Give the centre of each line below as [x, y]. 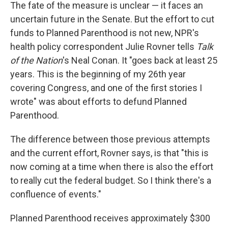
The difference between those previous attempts [110, 139]
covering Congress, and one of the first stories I [106, 88]
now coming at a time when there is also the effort [112, 167]
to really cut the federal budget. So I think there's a [111, 181]
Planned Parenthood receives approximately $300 [110, 218]
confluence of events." [56, 194]
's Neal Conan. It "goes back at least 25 [140, 61]
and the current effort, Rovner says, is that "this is [109, 153]
